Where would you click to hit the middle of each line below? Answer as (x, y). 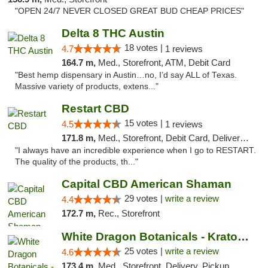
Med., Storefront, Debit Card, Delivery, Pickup (169, 138)
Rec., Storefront (129, 213)
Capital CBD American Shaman (146, 184)
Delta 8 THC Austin (113, 33)
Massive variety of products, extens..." (87, 86)
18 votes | (144, 48)
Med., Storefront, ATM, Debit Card (164, 63)
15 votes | (144, 123)
